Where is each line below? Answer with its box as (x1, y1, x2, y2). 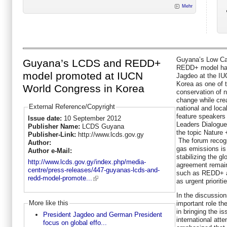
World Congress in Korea (23, 83, 144, 95)
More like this (28, 199, 68, 207)
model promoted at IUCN (23, 70, 143, 83)
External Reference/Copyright (28, 103, 115, 111)
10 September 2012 (63, 114, 121, 122)
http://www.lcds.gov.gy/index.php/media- (27, 158, 146, 166)
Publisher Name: (27, 122, 82, 130)
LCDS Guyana (82, 122, 124, 130)
